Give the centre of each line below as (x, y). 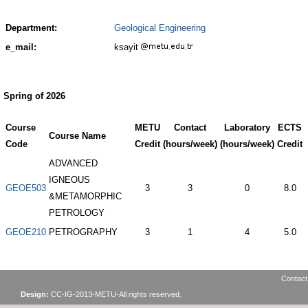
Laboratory (247, 128)
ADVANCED (73, 163)
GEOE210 (26, 232)
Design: (36, 294)
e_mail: (21, 47)
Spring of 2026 (34, 96)
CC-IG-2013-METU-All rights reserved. (116, 294)
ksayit (128, 47)
